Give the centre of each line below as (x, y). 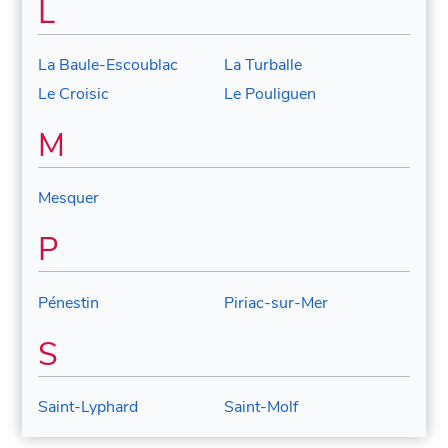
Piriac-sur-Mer (276, 302)
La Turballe (263, 65)
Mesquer (69, 198)
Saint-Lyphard (88, 406)
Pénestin (69, 302)
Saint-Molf (261, 406)
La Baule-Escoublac (108, 65)
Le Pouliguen (270, 93)
